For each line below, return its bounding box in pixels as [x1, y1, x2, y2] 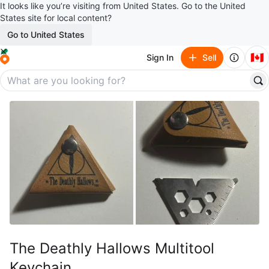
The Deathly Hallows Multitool [10, 240, 214, 257]
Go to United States [7, 29, 85, 40]
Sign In [147, 52, 174, 62]
